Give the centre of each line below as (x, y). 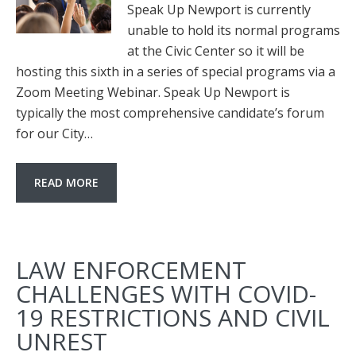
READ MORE (66, 182)
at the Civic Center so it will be (216, 51)
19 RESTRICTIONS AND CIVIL (173, 317)
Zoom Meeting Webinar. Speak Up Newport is (153, 92)
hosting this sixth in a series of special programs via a (176, 72)
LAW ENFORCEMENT (131, 270)
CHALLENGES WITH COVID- (166, 294)
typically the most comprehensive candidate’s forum (170, 113)
